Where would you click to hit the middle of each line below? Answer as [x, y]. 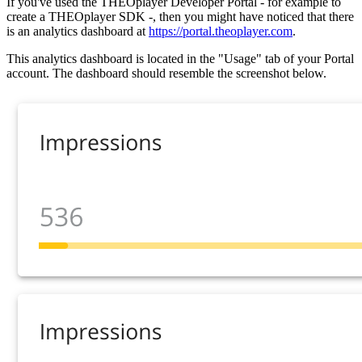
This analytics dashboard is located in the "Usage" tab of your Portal [180, 58]
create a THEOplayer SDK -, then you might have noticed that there [180, 16]
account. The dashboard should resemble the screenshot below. [166, 73]
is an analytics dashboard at [78, 31]
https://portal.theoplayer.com [221, 31]
